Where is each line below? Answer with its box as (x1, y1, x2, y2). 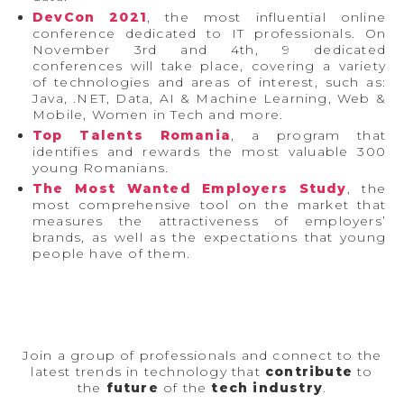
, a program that (231, 127, 386, 144)
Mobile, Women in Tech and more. (32, 106, 284, 124)
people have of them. (32, 245, 190, 262)
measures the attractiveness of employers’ (32, 213, 386, 230)
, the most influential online (147, 9, 386, 26)
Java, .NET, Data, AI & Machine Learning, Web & (32, 90, 386, 107)
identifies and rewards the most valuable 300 (32, 143, 386, 161)
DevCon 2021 (32, 9, 147, 26)
